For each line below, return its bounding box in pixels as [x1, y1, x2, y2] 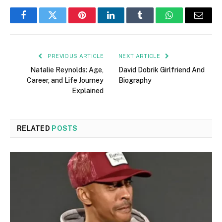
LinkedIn [110, 18, 143, 27]
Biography [118, 76, 152, 84]
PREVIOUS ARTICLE [46, 53, 104, 59]
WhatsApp [168, 18, 207, 27]
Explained [72, 86, 104, 95]
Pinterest [81, 18, 112, 27]
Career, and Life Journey [27, 76, 104, 84]
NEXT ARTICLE [118, 53, 162, 59]
